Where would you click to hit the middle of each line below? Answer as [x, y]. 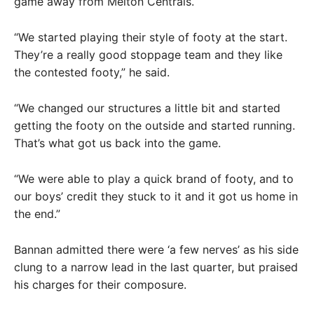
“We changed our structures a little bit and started [147, 108]
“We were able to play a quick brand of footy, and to [154, 179]
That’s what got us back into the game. [117, 143]
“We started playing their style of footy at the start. [151, 37]
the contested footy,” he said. [92, 72]
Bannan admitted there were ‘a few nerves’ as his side [156, 250]
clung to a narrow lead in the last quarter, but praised [156, 267]
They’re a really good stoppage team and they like [148, 55]
